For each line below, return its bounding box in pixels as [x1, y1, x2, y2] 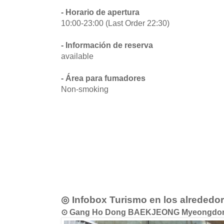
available [61, 51, 93, 60]
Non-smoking [61, 84, 108, 93]
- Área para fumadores [61, 73, 145, 82]
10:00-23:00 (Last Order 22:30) [61, 18, 169, 27]
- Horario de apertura [61, 7, 139, 16]
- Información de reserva [61, 40, 153, 49]
